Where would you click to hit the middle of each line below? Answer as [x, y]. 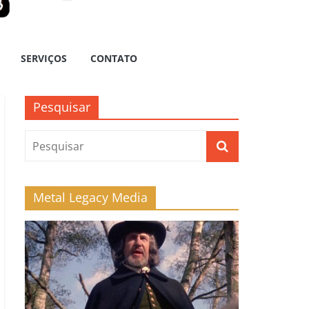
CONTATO [114, 58]
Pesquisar [62, 107]
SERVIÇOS [44, 58]
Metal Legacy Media [90, 197]
